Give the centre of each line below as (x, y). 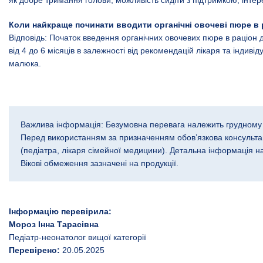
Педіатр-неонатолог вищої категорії (77, 237)
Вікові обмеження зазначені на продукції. (100, 163)
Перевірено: (36, 250)
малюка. (25, 63)
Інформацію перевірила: (60, 211)
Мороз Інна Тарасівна (54, 224)
